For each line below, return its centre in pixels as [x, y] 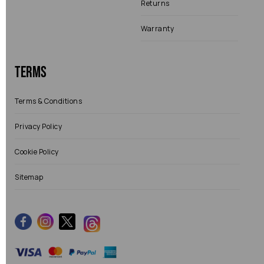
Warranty [157, 29]
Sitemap [29, 177]
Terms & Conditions [48, 101]
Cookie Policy [37, 152]
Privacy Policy [38, 126]
